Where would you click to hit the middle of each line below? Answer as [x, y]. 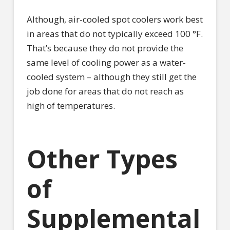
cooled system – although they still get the [111, 76]
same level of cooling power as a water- [106, 62]
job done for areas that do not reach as [105, 91]
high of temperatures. [72, 105]
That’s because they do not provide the [105, 48]
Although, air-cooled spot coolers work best [114, 19]
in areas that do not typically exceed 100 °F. [114, 33]
